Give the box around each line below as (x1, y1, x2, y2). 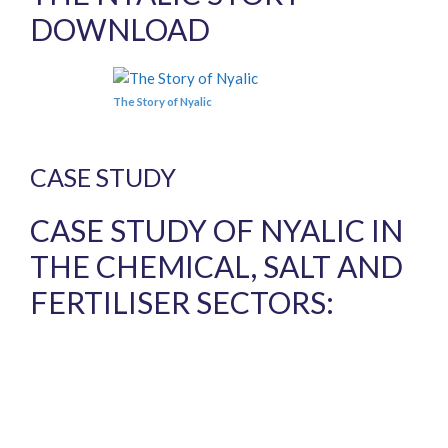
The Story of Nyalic (113, 94, 212, 108)
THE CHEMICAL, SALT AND (30, 248, 403, 285)
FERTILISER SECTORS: (30, 284, 334, 321)
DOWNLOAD (30, 10, 210, 47)
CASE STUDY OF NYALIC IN (30, 212, 403, 249)
